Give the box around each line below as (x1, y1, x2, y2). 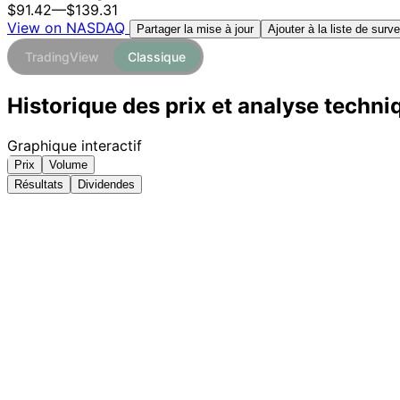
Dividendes (78, 178, 135, 192)
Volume (49, 158, 87, 172)
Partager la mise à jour (137, 22, 254, 37)
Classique (128, 49, 186, 65)
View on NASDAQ (7, 19, 129, 37)
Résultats (14, 178, 63, 192)
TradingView (25, 49, 99, 65)
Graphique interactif (7, 137, 142, 155)
